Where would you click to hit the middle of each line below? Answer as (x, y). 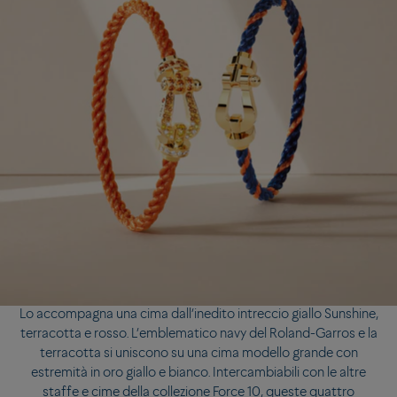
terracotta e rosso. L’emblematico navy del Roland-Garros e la (198, 335)
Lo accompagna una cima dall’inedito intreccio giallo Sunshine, (198, 315)
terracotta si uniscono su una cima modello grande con (198, 354)
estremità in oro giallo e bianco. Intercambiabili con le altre (198, 374)
